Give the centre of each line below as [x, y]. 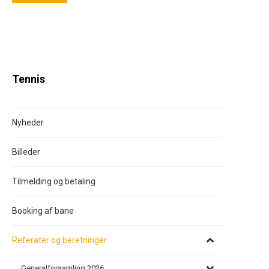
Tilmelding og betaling [54, 182]
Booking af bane [43, 211]
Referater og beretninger [59, 240]
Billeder [26, 152]
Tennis [29, 80]
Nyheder [28, 123]
